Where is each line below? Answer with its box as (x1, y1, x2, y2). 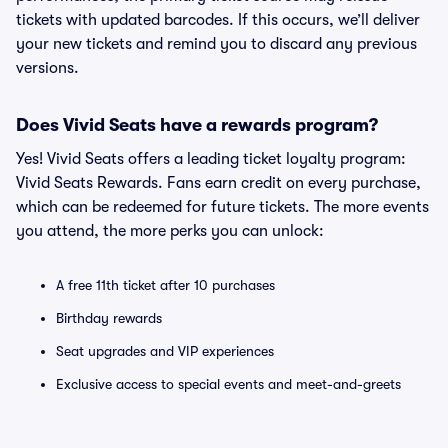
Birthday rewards (56, 310, 162, 326)
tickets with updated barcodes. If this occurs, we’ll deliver (16, 11, 420, 29)
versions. (16, 59, 79, 77)
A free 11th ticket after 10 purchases (56, 277, 275, 293)
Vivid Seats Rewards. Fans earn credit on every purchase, (16, 174, 421, 192)
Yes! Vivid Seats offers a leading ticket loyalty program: (16, 150, 406, 168)
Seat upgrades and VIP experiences (56, 343, 274, 359)
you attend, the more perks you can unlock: (16, 222, 324, 240)
